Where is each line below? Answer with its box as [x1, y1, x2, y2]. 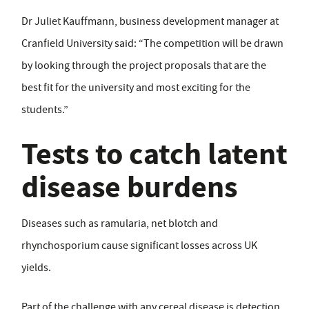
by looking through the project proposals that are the [21, 59, 266, 73]
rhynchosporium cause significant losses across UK [21, 239, 257, 253]
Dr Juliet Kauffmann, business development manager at [21, 14, 279, 29]
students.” [21, 103, 68, 117]
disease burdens [21, 167, 237, 208]
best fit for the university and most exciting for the [21, 81, 250, 95]
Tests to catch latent [21, 134, 288, 175]
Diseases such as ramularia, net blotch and [21, 217, 218, 231]
